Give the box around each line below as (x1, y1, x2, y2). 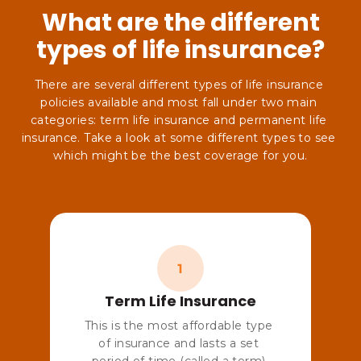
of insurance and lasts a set (98, 335, 259, 351)
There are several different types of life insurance (34, 77, 323, 92)
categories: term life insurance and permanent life (30, 112, 327, 127)
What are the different (41, 5, 320, 39)
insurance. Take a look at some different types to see (21, 130, 336, 145)
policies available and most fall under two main (40, 94, 317, 110)
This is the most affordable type (85, 317, 273, 333)
